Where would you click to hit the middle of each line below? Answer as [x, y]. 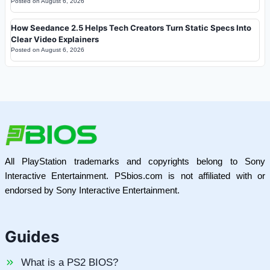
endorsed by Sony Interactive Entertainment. [92, 190]
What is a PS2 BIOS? [70, 263]
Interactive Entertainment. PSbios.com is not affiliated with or [135, 176]
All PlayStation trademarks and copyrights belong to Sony [135, 162]
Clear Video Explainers [55, 39]
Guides [32, 237]
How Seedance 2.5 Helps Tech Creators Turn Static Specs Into [131, 27]
